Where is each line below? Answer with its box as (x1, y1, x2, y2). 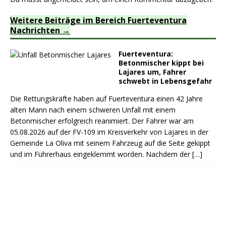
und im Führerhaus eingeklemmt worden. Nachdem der (10, 149, 192, 159)
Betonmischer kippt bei (119, 58, 204, 68)
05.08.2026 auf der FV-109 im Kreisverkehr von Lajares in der (10, 127, 208, 137)
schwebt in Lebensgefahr (119, 76, 212, 86)
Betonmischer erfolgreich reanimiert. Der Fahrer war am (10, 116, 194, 126)
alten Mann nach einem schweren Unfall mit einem (10, 105, 176, 115)
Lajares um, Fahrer (119, 67, 186, 77)
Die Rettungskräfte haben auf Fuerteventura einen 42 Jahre (10, 94, 203, 103)
